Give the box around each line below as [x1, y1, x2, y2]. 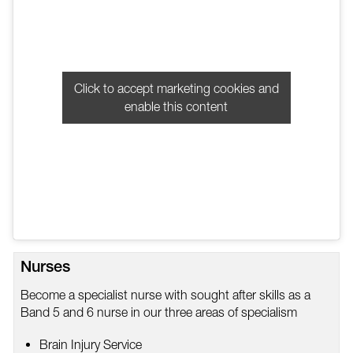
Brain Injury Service [39, 336, 142, 351]
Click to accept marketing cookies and [73, 80, 279, 95]
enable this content [124, 98, 229, 113]
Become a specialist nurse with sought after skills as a [20, 287, 310, 302]
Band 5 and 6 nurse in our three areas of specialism [20, 304, 297, 319]
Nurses [20, 260, 70, 277]
